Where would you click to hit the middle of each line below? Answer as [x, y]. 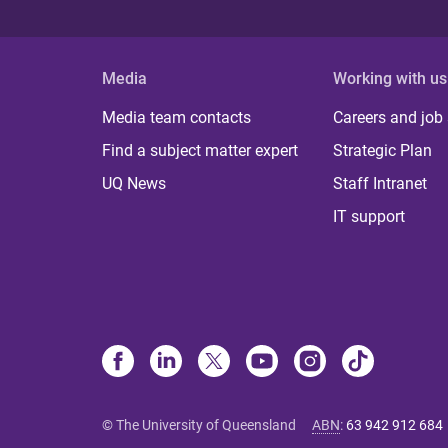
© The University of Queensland [199, 425]
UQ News [134, 183]
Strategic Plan [383, 150]
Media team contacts [176, 117]
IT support [369, 216]
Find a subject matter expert [200, 150]
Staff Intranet [380, 183]
